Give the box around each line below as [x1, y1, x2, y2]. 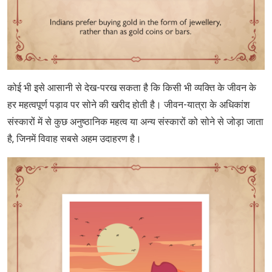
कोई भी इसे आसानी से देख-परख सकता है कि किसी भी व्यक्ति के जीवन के [7, 81, 256, 93]
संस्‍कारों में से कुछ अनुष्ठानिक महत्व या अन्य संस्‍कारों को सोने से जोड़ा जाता [7, 115, 263, 127]
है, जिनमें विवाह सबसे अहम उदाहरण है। [7, 132, 141, 144]
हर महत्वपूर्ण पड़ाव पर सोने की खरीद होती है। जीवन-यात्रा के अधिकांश [7, 98, 250, 110]
